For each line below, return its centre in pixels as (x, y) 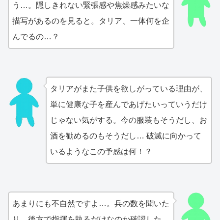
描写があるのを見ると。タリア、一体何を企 (91, 21)
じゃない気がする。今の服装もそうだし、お (128, 120)
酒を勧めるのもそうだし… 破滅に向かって (125, 136)
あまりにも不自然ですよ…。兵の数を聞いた (91, 204)
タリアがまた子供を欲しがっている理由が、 (128, 89)
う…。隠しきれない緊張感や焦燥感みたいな (91, 5)
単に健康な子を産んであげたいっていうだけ (128, 105)
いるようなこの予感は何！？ (101, 152)
